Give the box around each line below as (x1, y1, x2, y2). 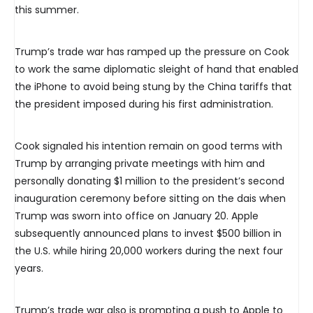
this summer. (15, 3, 79, 17)
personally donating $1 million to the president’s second (15, 174, 284, 189)
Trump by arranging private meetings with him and (15, 156, 265, 171)
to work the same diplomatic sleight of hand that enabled (15, 62, 298, 77)
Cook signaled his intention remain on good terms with (15, 139, 282, 154)
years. (15, 261, 43, 276)
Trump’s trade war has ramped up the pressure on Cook (15, 45, 289, 59)
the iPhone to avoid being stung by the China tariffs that (15, 80, 292, 94)
